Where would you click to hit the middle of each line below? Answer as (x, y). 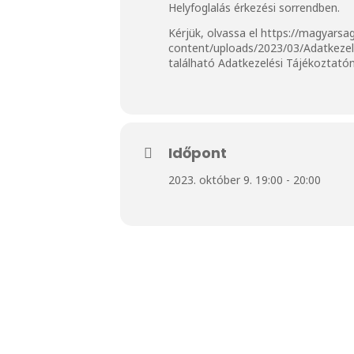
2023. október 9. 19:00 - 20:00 (245, 179)
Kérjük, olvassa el (215, 32)
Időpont (198, 153)
